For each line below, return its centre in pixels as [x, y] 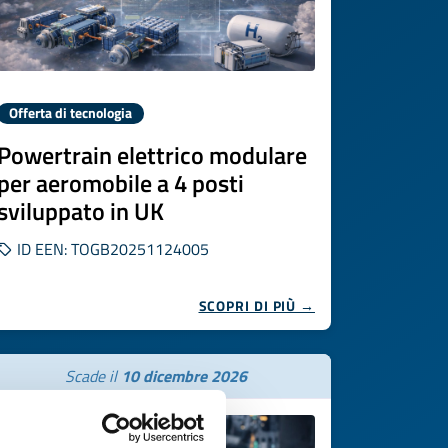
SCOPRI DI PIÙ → [256, 305]
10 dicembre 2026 [184, 376]
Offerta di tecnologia [70, 113]
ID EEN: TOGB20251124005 [111, 249]
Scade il [93, 376]
